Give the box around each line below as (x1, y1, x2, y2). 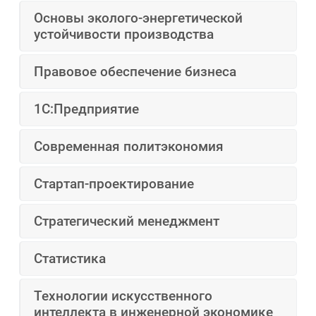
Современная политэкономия (34, 138, 224, 155)
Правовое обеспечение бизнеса (34, 63, 237, 80)
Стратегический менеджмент (34, 213, 220, 230)
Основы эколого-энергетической (34, 10, 243, 27)
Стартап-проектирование (34, 176, 195, 193)
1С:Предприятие (34, 101, 140, 118)
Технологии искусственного (34, 288, 213, 305)
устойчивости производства (34, 26, 214, 43)
